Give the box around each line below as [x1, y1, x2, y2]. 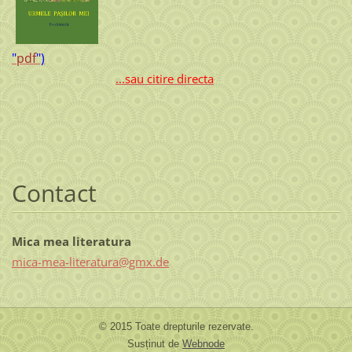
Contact [11, 176, 97, 209]
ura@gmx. [100, 253, 156, 269]
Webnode [182, 337, 225, 350]
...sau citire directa [115, 70, 214, 86]
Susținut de [127, 337, 182, 350]
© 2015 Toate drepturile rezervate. [98, 320, 254, 332]
